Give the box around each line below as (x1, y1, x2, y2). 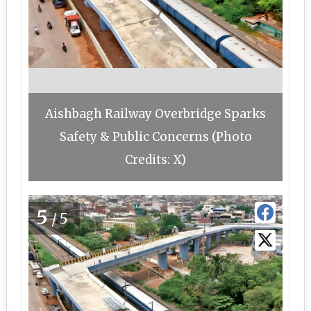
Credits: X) (125, 152, 186, 167)
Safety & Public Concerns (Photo (59, 129, 252, 144)
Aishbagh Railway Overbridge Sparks (45, 106, 266, 121)
